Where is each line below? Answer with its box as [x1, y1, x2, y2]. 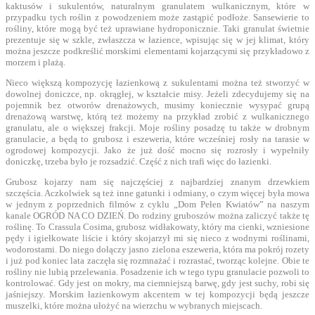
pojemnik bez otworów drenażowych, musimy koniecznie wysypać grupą [6, 99, 309, 110]
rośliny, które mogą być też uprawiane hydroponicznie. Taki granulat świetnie [6, 22, 309, 34]
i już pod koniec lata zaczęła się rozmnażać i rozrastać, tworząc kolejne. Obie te [6, 255, 309, 266]
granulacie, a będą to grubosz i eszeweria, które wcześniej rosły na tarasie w [6, 133, 309, 144]
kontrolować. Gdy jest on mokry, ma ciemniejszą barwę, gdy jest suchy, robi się [6, 277, 309, 288]
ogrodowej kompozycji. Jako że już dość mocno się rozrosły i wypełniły [6, 144, 309, 155]
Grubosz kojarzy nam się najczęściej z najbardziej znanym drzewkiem [6, 176, 309, 187]
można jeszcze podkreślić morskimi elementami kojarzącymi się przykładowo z [6, 45, 309, 56]
